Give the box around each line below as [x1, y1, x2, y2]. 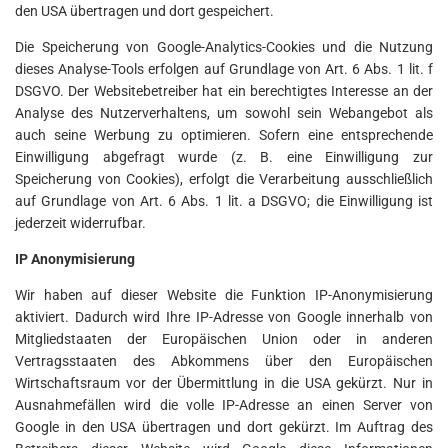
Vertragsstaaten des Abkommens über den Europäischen [15, 353, 433, 370]
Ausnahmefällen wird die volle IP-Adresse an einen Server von [15, 397, 433, 414]
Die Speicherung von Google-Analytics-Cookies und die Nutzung [15, 39, 433, 56]
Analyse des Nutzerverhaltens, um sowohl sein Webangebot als [15, 105, 433, 122]
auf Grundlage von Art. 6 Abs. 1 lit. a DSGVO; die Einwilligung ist [15, 193, 433, 210]
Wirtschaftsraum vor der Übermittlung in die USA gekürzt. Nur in [15, 375, 433, 392]
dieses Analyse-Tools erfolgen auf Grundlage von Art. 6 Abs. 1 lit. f [15, 61, 433, 78]
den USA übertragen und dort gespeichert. [15, 3, 274, 20]
